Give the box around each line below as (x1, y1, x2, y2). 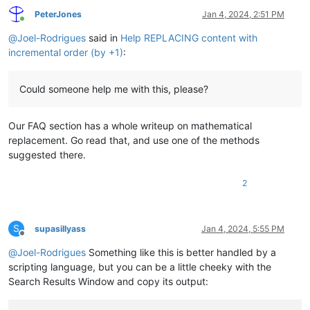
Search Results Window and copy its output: (8, 275, 208, 287)
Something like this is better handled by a (86, 246, 276, 258)
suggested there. (8, 148, 86, 161)
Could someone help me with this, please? (19, 82, 208, 95)
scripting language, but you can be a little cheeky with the (8, 260, 271, 273)
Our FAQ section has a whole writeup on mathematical (8, 119, 252, 131)
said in (86, 31, 120, 44)
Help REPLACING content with (120, 31, 257, 44)
